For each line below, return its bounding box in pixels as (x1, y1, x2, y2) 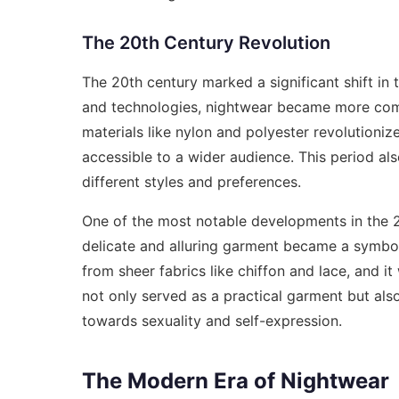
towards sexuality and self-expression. (82, 311, 342, 330)
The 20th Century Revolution (82, 31, 330, 53)
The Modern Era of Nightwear (82, 367, 389, 394)
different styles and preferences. (82, 172, 301, 191)
